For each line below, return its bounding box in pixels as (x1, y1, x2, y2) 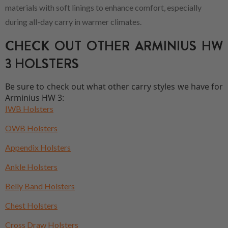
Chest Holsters (5, 200, 58, 210)
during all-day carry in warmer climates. (5, 16, 141, 26)
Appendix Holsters (5, 142, 71, 152)
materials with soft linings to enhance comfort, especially (5, 2, 202, 12)
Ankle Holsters (5, 161, 58, 172)
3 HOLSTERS (5, 54, 79, 73)
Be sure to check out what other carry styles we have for (5, 80, 223, 92)
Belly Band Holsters (5, 181, 75, 191)
